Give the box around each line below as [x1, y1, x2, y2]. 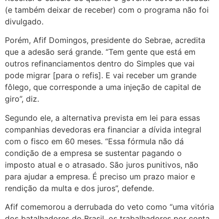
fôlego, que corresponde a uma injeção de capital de [5, 82, 201, 92]
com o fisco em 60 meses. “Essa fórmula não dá [5, 136, 184, 146]
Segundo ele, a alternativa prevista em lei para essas [5, 112, 200, 123]
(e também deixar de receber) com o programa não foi [5, 4, 209, 15]
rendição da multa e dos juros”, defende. [5, 183, 154, 193]
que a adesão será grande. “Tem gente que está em [5, 47, 196, 57]
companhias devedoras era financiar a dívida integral [5, 124, 201, 134]
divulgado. [5, 16, 44, 26]
